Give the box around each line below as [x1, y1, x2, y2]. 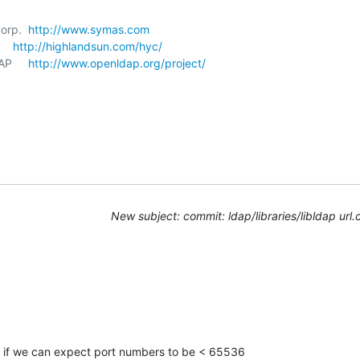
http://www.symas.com [28, 22, 149, 36]
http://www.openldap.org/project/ [28, 55, 206, 70]
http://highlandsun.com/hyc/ [13, 39, 162, 53]
